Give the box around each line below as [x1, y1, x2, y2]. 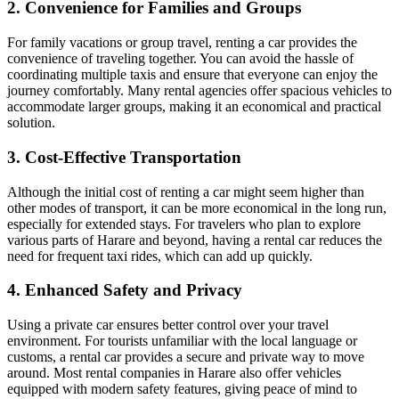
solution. [7, 115, 55, 131]
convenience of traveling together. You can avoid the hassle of [7, 51, 354, 67]
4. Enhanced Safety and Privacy [7, 281, 242, 300]
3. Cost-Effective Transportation [7, 147, 241, 167]
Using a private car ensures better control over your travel [7, 317, 329, 332]
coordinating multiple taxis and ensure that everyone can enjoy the [7, 67, 378, 83]
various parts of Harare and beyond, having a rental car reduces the [7, 232, 382, 248]
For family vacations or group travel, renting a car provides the [7, 35, 357, 51]
